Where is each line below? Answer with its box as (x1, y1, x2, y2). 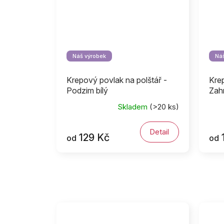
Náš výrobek (72, 52, 106, 59)
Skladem (117, 102, 149, 112)
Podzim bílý (66, 85, 108, 95)
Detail (149, 126, 169, 136)
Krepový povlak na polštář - (66, 74, 167, 85)
